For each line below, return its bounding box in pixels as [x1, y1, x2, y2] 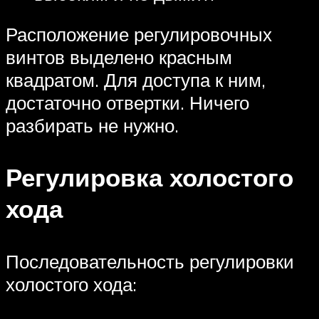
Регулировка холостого [6, 162, 293, 194]
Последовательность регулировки [6, 249, 294, 273]
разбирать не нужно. [6, 114, 179, 137]
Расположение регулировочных [6, 23, 272, 46]
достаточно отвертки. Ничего [6, 91, 249, 115]
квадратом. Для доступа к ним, [6, 68, 266, 92]
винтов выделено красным [6, 46, 232, 69]
